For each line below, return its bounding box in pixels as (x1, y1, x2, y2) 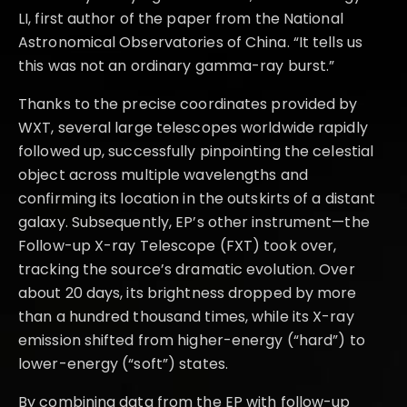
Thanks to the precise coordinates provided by (18, 94, 358, 115)
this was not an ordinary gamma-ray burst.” (18, 55, 335, 77)
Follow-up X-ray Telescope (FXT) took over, (18, 235, 337, 257)
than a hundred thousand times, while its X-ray (18, 306, 354, 328)
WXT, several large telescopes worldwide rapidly (18, 117, 368, 139)
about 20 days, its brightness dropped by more (18, 283, 357, 304)
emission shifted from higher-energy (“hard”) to (18, 330, 365, 352)
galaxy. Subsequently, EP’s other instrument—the (18, 212, 370, 233)
